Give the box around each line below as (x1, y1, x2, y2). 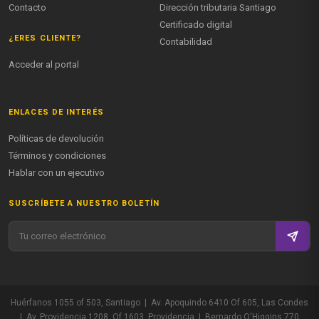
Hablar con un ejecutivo (9, 167, 105, 179)
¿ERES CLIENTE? (9, 33, 82, 43)
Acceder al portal (9, 59, 79, 70)
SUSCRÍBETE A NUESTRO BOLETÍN (9, 199, 159, 209)
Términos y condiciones (9, 150, 106, 162)
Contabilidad (159, 36, 212, 48)
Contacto (9, 2, 46, 14)
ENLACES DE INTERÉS (9, 108, 104, 117)
